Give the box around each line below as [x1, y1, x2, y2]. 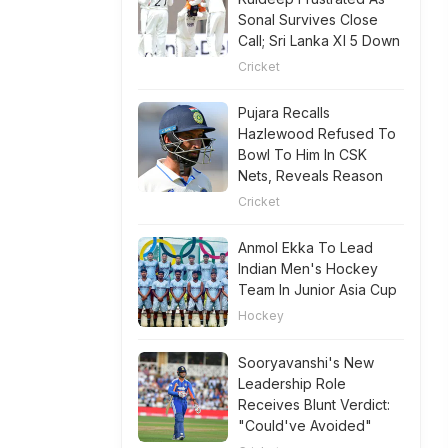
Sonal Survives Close [238, 11, 378, 28]
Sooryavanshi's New [238, 354, 374, 371]
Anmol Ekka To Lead [238, 239, 373, 256]
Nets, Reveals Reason [238, 167, 383, 184]
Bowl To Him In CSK [238, 146, 367, 163]
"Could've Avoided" [238, 417, 372, 434]
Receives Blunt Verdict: [238, 396, 390, 413]
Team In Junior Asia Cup [238, 281, 397, 298]
